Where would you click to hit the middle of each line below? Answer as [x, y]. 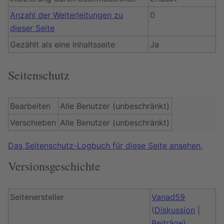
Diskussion [175, 210]
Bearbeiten [30, 106]
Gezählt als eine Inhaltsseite [63, 44]
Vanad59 [168, 197]
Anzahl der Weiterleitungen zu [67, 15]
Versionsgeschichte [54, 166]
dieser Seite [32, 28]
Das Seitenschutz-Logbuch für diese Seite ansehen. [105, 145]
